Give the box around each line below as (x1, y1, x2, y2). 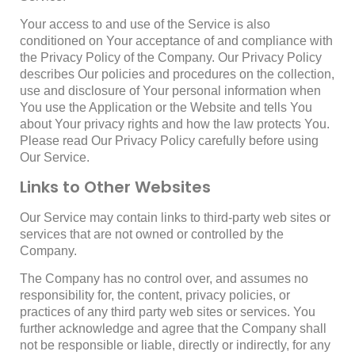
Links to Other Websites (20, 175, 211, 198)
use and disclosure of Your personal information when (20, 84, 321, 98)
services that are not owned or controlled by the (20, 227, 284, 241)
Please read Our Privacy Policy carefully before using (20, 134, 319, 148)
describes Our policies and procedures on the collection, (20, 67, 334, 82)
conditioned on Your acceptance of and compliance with (20, 34, 333, 48)
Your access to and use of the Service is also (20, 17, 270, 32)
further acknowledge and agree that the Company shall (20, 321, 326, 335)
